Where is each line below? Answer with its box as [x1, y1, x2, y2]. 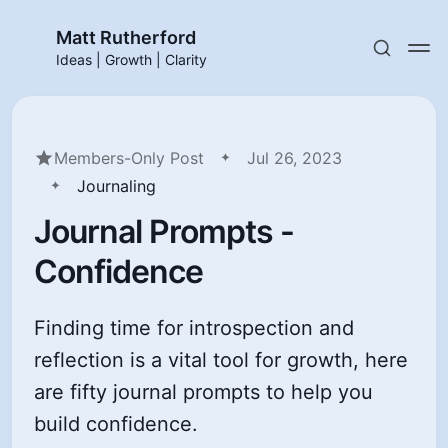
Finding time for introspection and [34, 316, 355, 340]
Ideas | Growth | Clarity [56, 51, 207, 68]
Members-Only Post [54, 148, 205, 168]
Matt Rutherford [56, 27, 196, 48]
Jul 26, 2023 [247, 148, 343, 168]
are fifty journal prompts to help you [34, 380, 374, 404]
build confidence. [34, 412, 199, 436]
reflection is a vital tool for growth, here [34, 348, 409, 372]
